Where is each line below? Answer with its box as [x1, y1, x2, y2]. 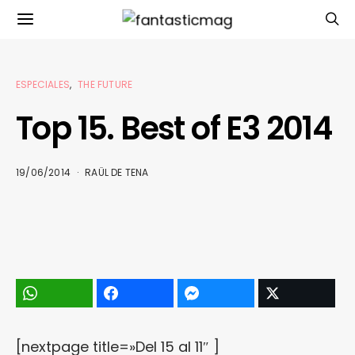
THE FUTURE [78, 78, 133, 91]
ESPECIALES [16, 78, 70, 91]
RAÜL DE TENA [85, 166, 149, 179]
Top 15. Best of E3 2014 [16, 106, 332, 151]
